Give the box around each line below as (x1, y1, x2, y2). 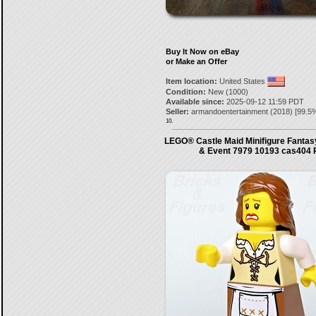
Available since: (165, 97, 224, 106)
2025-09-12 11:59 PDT (224, 97, 304, 106)
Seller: (165, 107, 189, 116)
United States (217, 77, 267, 85)
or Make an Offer (165, 57, 227, 66)
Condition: (165, 87, 206, 96)
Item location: (165, 77, 217, 85)
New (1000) (205, 87, 248, 96)
